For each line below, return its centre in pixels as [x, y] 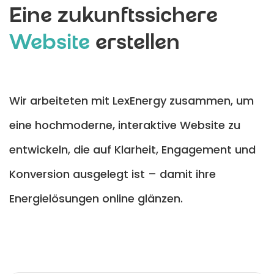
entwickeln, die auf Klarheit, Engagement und [132, 150]
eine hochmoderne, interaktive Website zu [125, 125]
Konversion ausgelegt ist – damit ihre [113, 174]
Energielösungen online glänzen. [96, 199]
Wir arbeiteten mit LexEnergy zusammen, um [131, 101]
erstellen [135, 45]
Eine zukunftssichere [113, 18]
